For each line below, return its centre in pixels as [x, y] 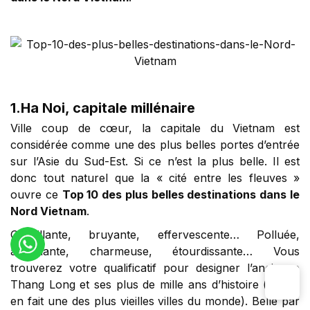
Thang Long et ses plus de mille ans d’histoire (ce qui [155, 285]
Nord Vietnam [48, 211]
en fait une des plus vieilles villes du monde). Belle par [155, 301]
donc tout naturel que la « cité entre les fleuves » [155, 178]
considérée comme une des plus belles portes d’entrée [155, 145]
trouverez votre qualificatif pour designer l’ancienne [155, 268]
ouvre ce [36, 195]
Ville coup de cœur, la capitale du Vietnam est [155, 128]
